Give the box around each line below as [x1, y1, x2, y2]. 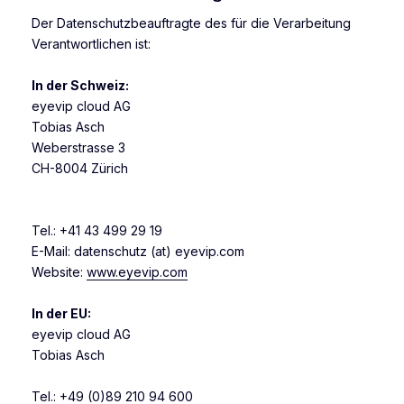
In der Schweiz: [32, 78, 129, 94]
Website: [32, 264, 87, 280]
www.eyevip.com [87, 264, 188, 280]
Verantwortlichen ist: [32, 36, 151, 52]
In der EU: [32, 306, 91, 322]
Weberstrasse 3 [32, 140, 125, 156]
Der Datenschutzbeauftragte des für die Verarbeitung [32, 15, 351, 32]
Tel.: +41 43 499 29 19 [32, 223, 162, 239]
